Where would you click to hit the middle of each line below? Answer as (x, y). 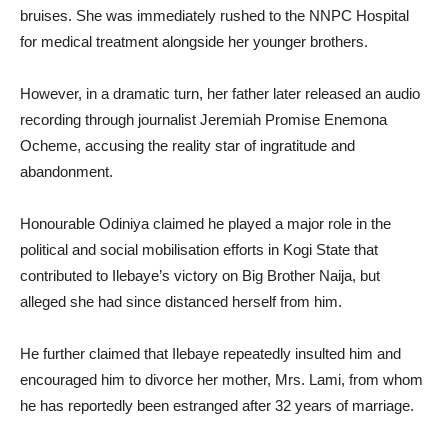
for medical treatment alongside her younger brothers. (194, 41)
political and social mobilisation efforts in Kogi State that (199, 249)
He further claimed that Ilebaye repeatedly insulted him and (210, 353)
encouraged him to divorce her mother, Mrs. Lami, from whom (221, 379)
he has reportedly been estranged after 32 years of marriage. (217, 405)
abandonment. (66, 171)
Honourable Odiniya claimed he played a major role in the (205, 223)
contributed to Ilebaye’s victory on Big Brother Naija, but (200, 275)
